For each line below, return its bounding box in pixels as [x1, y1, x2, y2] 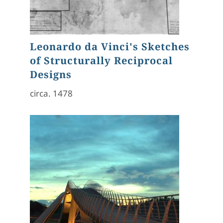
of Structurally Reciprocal [30, 53, 173, 67]
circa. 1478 [30, 87, 73, 99]
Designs [30, 67, 72, 81]
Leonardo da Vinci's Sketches [30, 39, 190, 53]
